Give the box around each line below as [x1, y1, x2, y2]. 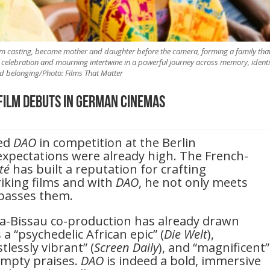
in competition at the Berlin [39, 134, 196, 151]
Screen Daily [94, 239, 159, 256]
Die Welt [164, 226, 207, 243]
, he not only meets [139, 174, 248, 191]
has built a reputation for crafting [10, 161, 206, 178]
